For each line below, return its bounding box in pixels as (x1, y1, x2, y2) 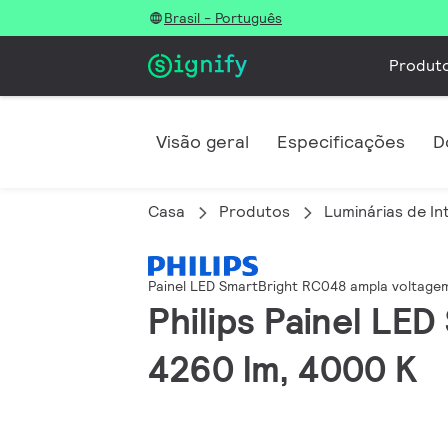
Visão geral (156, 130, 249, 153)
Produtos (219, 201, 290, 222)
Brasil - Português (164, 9, 282, 27)
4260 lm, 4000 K (148, 346, 417, 393)
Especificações (277, 130, 405, 153)
